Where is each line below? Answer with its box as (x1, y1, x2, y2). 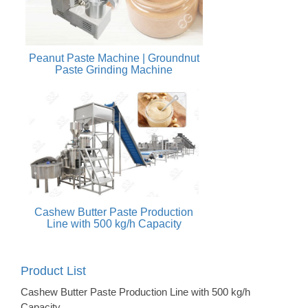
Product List (21, 263, 86, 278)
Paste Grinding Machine (55, 64, 173, 76)
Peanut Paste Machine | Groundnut (28, 52, 199, 65)
